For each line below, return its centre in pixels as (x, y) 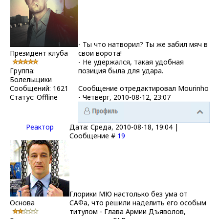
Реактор (40, 127)
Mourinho (193, 88)
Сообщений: (31, 88)
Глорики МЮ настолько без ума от (129, 194)
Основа (22, 202)
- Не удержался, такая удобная (131, 62)
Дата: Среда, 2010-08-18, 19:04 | (124, 127)
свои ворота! (100, 53)
